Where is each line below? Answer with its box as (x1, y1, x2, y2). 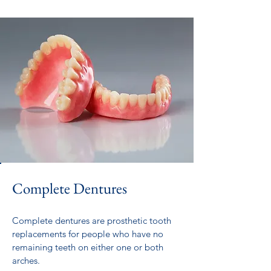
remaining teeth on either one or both (12, 241, 163, 253)
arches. (12, 255, 40, 266)
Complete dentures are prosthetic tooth (12, 215, 171, 226)
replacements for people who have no (12, 228, 163, 240)
